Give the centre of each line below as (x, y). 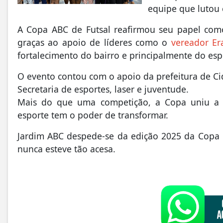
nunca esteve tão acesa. (66, 149)
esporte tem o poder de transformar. (93, 115)
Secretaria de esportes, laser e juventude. (103, 89)
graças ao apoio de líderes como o (94, 43)
